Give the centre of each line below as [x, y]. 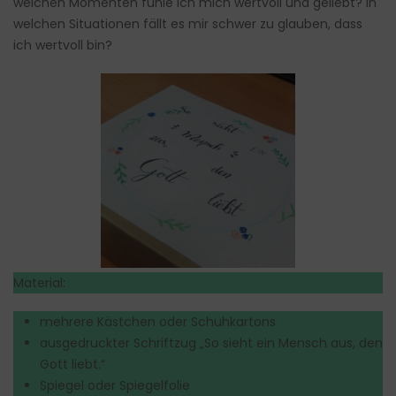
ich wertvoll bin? [63, 46]
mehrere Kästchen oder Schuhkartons [158, 322]
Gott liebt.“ [72, 365]
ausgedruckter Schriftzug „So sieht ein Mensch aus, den [211, 343]
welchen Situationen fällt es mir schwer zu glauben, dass [188, 24]
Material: [39, 283]
